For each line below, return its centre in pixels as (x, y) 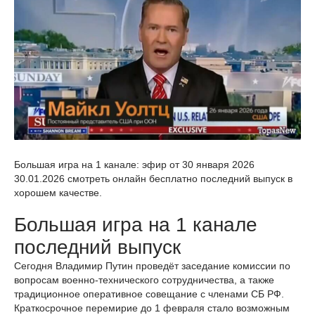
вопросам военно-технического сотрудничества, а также (144, 280)
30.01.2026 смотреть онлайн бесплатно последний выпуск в (153, 179)
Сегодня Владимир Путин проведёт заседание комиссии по (152, 266)
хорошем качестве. (58, 193)
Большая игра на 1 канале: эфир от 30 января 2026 (134, 165)
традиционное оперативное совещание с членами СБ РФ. (149, 294)
